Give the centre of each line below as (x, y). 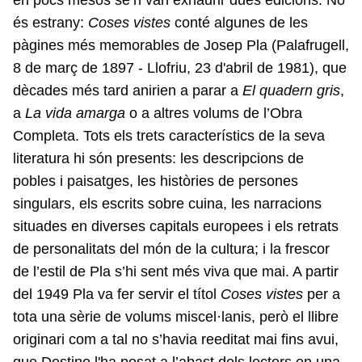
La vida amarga (75, 113)
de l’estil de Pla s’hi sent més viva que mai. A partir (176, 271)
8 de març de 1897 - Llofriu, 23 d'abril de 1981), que (180, 68)
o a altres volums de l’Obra (214, 113)
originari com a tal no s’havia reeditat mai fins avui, (176, 339)
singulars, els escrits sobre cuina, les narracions (167, 204)
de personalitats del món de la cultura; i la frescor (171, 249)
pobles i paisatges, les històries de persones (156, 181)
